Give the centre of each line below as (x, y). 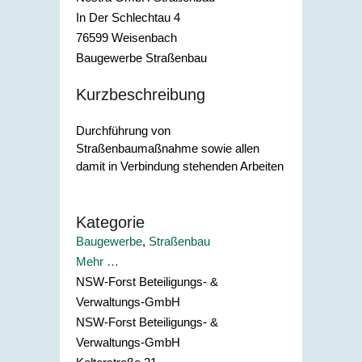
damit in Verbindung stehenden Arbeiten (180, 166)
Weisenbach (144, 37)
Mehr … (97, 262)
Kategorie (110, 223)
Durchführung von (123, 130)
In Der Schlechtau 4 (128, 17)
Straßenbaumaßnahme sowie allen (168, 148)
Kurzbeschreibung (141, 95)
